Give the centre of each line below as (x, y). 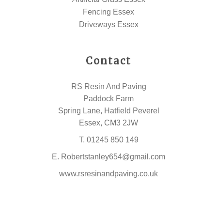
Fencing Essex (108, 12)
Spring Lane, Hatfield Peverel (108, 111)
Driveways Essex (108, 24)
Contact (108, 61)
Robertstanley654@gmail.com (113, 157)
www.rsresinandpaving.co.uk (108, 174)
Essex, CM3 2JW (108, 123)
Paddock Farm (108, 99)
